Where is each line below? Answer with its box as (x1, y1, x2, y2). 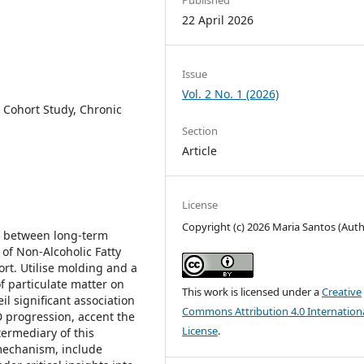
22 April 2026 (182, 11, 254, 28)
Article (182, 143, 218, 159)
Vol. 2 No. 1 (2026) (182, 86, 279, 102)
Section (182, 123, 219, 139)
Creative (322, 284, 362, 300)
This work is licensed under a (182, 284, 323, 300)
